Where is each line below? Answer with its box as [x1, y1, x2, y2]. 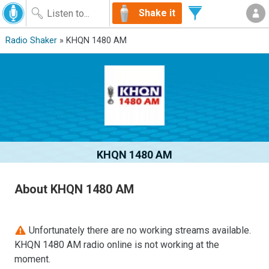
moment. [14, 253, 51, 265]
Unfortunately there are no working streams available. [26, 224, 252, 236]
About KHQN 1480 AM [14, 181, 134, 196]
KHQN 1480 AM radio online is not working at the [14, 238, 220, 250]
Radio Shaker [5, 35, 57, 46]
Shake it [139, 7, 175, 19]
